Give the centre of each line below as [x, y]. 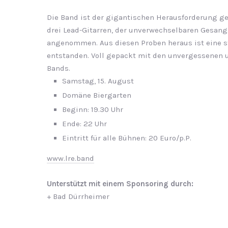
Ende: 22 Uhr [84, 124]
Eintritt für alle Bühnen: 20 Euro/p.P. [127, 138]
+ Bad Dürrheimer [78, 196]
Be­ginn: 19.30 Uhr [93, 109]
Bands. [59, 68]
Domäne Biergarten [97, 95]
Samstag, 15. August [98, 81]
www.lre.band [70, 158]
